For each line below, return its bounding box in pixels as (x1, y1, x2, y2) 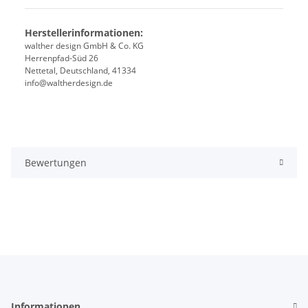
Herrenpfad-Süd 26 (25, 52, 98, 65)
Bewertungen (25, 156, 87, 170)
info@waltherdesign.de (25, 77, 113, 89)
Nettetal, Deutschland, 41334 (25, 65, 136, 77)
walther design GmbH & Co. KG (25, 40, 144, 52)
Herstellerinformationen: (25, 26, 143, 40)
